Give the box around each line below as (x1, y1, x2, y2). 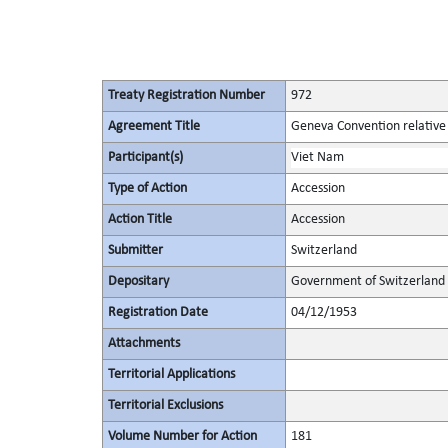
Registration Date (107, 305, 208, 320)
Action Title (107, 212, 172, 227)
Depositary (107, 274, 169, 289)
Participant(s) (107, 150, 183, 165)
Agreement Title (107, 119, 200, 134)
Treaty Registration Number (107, 88, 265, 103)
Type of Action (107, 181, 187, 196)
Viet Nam (290, 150, 344, 165)
